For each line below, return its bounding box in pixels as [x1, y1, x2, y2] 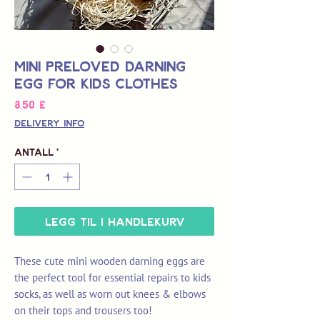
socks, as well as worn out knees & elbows [14, 287, 206, 301]
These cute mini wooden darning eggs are [14, 254, 205, 269]
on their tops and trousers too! [14, 304, 152, 318]
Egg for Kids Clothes [14, 74, 177, 92]
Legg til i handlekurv [44, 214, 184, 229]
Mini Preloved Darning [14, 57, 186, 75]
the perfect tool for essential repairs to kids [14, 271, 211, 285]
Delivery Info [14, 117, 84, 129]
